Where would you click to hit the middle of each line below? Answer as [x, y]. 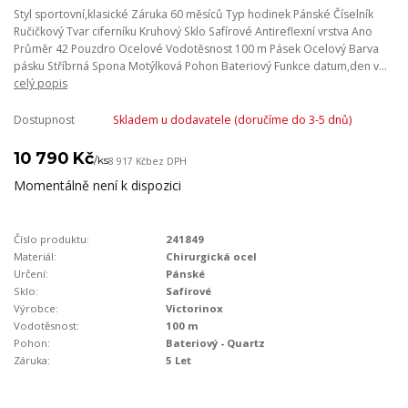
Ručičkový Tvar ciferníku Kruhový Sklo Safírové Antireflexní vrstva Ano [193, 31]
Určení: [31, 274]
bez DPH [166, 161]
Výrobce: [36, 309]
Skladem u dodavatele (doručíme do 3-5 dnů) [232, 120]
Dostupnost [44, 120]
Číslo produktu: [51, 240]
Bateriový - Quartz [216, 343]
